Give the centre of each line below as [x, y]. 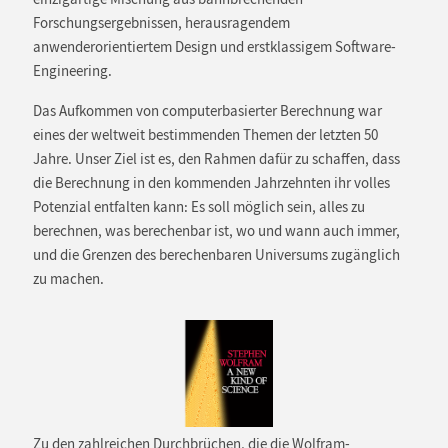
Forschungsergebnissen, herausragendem [161, 22]
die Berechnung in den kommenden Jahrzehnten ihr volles [211, 182]
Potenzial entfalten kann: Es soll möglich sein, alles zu [198, 206]
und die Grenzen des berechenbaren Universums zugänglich [216, 254]
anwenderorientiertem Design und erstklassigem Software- [214, 46]
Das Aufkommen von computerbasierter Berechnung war [207, 110]
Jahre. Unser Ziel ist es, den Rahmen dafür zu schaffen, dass [216, 158]
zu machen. [68, 278]
